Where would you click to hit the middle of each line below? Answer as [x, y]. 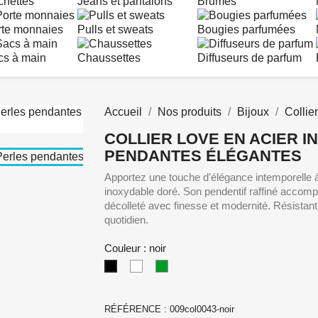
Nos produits [189, 112]
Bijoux [253, 112]
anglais [182, 281]
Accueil [123, 112]
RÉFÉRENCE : [137, 309]
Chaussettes [109, 58]
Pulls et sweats [115, 29]
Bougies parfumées [246, 29]
